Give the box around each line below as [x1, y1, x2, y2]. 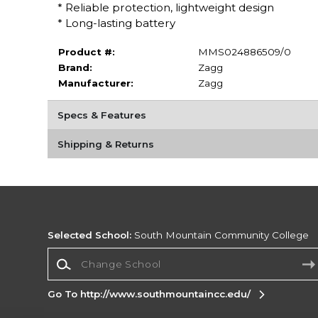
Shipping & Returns [57, 138, 154, 150]
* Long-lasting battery [57, 16, 175, 30]
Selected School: [48, 229, 132, 241]
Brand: [57, 61, 92, 73]
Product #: [57, 45, 115, 57]
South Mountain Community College [131, 229, 309, 241]
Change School [47, 248, 122, 260]
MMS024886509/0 [197, 45, 291, 57]
